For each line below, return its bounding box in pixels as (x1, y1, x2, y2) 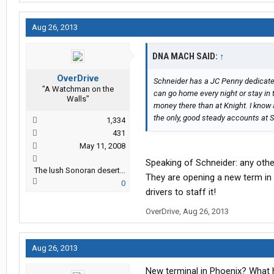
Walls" (66, 94, 89, 104)
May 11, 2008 (80, 141, 125, 151)
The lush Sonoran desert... (34, 166, 125, 176)
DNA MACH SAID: (152, 51, 220, 62)
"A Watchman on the (42, 84, 114, 94)
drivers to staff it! (146, 187, 216, 198)
